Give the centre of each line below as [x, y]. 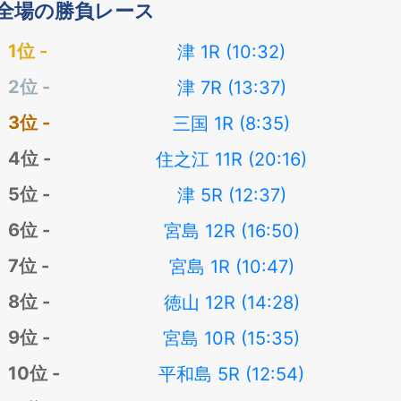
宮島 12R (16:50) [231, 231]
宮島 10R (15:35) [232, 338]
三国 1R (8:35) [232, 124]
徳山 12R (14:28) [231, 303]
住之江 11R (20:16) [232, 159]
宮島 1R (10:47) [231, 267]
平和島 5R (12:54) [232, 374]
